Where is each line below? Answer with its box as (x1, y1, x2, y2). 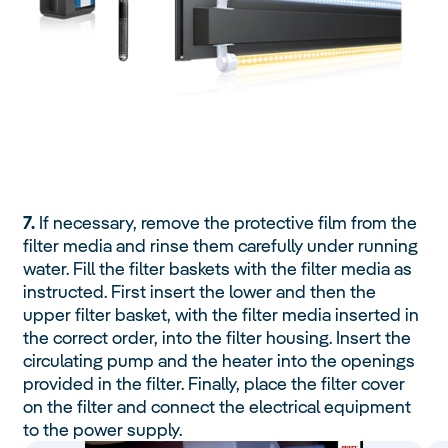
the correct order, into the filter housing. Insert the (23, 325, 412, 349)
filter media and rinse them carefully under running (23, 233, 419, 257)
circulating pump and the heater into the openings (23, 348, 416, 372)
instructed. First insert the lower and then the (23, 279, 377, 303)
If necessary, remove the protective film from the (35, 210, 418, 234)
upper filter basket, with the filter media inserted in (23, 302, 420, 326)
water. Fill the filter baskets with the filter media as (23, 256, 413, 280)
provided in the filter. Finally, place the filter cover (23, 371, 406, 395)
